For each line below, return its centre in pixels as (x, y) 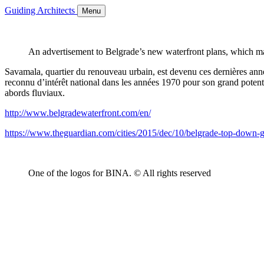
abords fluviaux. (35, 93)
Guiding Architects (41, 10)
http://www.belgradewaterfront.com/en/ (78, 113)
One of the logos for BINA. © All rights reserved (120, 173)
